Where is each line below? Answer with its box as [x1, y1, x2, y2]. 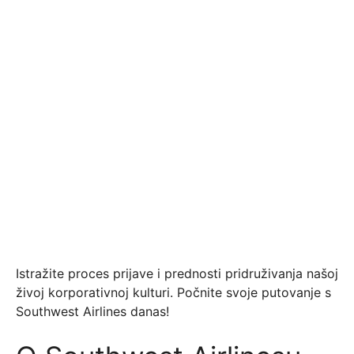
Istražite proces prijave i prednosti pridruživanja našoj [16, 265, 338, 281]
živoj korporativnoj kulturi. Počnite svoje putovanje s [16, 284, 331, 300]
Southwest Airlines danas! [16, 303, 169, 319]
